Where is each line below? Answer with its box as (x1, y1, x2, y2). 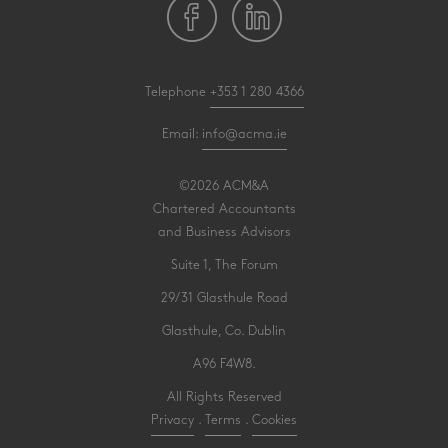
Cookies (252, 414, 297, 426)
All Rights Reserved (166, 391, 282, 403)
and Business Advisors (157, 226, 291, 238)
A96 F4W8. (192, 358, 256, 370)
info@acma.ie (201, 128, 287, 140)
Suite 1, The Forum (170, 259, 278, 271)
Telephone (144, 86, 210, 98)
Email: (161, 128, 202, 140)
